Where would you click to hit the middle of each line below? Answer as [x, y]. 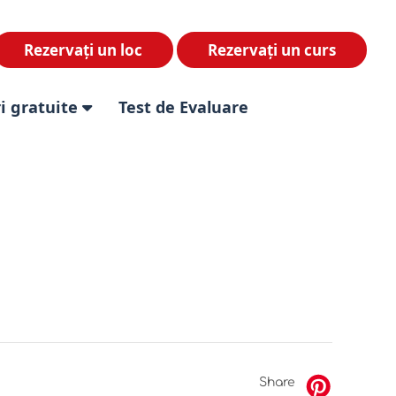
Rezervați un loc [84, 50]
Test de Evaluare [183, 107]
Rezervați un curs [272, 50]
